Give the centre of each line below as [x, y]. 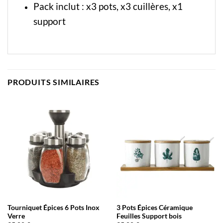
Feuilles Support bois [149, 216]
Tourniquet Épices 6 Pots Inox [53, 208]
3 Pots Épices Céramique [154, 208]
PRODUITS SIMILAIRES [54, 82]
